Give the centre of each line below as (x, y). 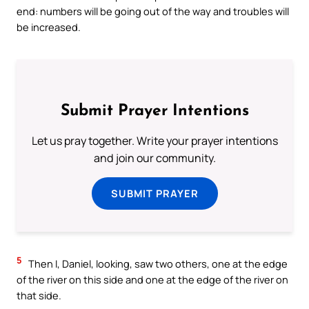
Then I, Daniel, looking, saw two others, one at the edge (157, 264)
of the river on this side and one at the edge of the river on (152, 280)
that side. (39, 296)
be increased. (49, 27)
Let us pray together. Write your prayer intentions (154, 141)
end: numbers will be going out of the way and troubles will (153, 11)
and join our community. (154, 158)
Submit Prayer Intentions (154, 112)
